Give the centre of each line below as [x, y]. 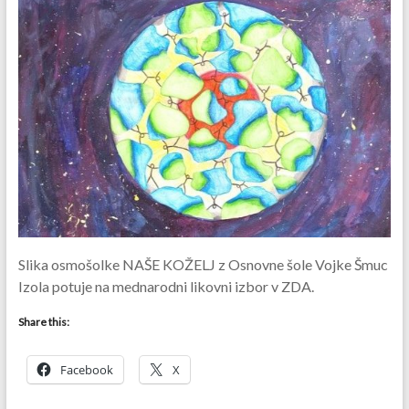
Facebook [86, 370]
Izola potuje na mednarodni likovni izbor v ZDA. [166, 287]
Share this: [43, 322]
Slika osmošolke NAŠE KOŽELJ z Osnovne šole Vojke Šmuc [203, 265]
